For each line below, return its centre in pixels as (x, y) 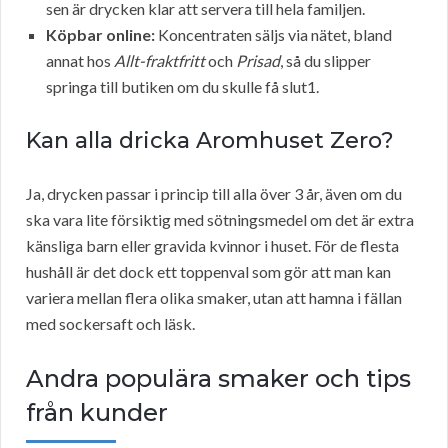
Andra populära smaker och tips (218, 379)
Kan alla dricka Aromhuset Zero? (210, 141)
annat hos (80, 61)
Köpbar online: (100, 35)
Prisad (258, 61)
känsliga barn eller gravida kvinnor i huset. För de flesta (212, 246)
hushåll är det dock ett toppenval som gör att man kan (208, 272)
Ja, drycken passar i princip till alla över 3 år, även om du (214, 194)
